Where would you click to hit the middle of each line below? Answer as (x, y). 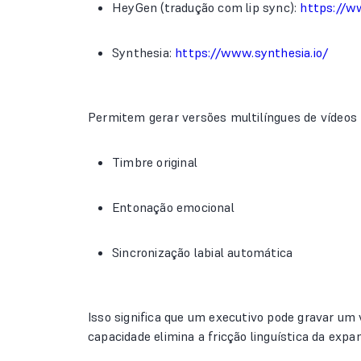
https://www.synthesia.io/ (252, 52)
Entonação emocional (173, 207)
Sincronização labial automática (203, 252)
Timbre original (155, 162)
